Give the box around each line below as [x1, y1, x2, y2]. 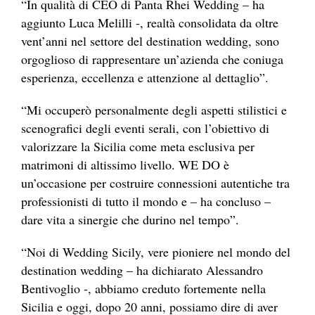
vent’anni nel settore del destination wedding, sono [21, 32, 279, 50]
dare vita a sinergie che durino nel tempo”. [21, 211, 239, 229]
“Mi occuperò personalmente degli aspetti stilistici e [21, 101, 287, 119]
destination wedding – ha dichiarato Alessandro [21, 262, 263, 279]
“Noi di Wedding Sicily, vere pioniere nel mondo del [21, 243, 290, 261]
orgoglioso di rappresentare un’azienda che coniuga [21, 51, 283, 68]
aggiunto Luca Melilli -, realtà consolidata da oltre [21, 14, 278, 32]
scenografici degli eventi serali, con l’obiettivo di [21, 120, 269, 137]
